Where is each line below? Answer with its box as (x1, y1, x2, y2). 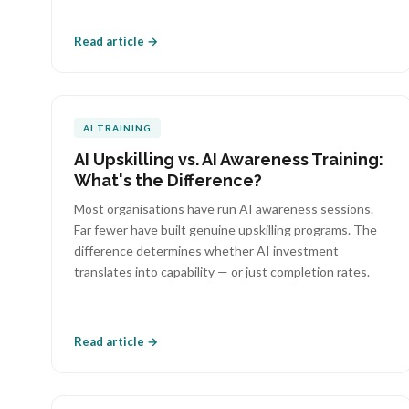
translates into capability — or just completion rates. (74, 264, 370, 279)
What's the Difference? (74, 171, 262, 190)
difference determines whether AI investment (74, 243, 339, 258)
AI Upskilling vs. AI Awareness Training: (74, 150, 383, 169)
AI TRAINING (83, 122, 152, 133)
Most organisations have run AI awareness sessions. (74, 201, 373, 216)
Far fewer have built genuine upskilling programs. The (74, 222, 377, 237)
